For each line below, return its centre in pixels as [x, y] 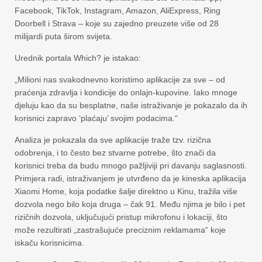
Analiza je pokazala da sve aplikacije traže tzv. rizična [113, 140]
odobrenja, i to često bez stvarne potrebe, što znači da [115, 153]
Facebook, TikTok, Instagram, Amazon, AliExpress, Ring [118, 11]
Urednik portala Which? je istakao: [78, 58]
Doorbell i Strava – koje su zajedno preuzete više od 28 [117, 23]
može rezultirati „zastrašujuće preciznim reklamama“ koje [120, 230]
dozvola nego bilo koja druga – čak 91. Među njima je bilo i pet [130, 204]
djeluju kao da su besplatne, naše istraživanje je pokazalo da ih [131, 105]
